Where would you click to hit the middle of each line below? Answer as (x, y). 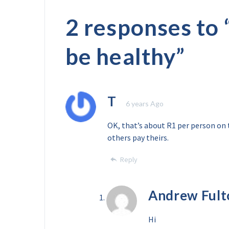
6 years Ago (144, 104)
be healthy (121, 56)
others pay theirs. (138, 138)
